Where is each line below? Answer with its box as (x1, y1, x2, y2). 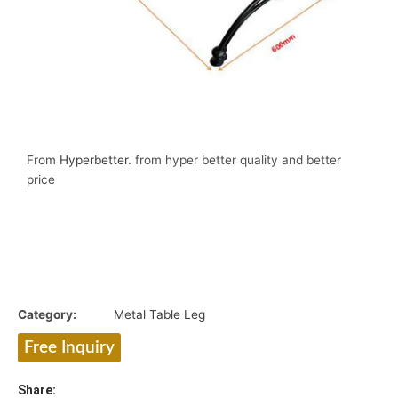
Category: (18, 306, 76, 322)
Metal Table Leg (114, 306, 205, 322)
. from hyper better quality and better (128, 152, 341, 167)
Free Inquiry (24, 338, 115, 356)
